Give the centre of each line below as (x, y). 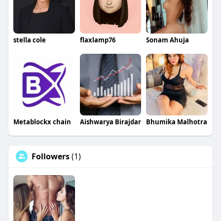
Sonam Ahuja (168, 40)
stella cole (29, 40)
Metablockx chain (42, 122)
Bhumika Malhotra (177, 122)
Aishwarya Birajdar (110, 122)
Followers (50, 156)
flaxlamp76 (97, 40)
